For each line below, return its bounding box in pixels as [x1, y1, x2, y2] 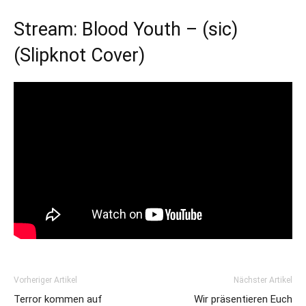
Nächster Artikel [234, 275, 292, 285]
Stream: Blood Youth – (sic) [14, 18, 238, 40]
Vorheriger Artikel [14, 275, 77, 285]
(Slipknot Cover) [14, 44, 145, 66]
